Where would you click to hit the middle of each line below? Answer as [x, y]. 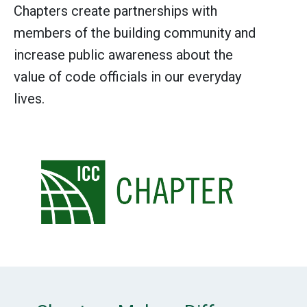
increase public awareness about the [123, 54]
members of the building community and [135, 33]
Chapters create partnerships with [115, 11]
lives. [29, 98]
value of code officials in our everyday [127, 76]
